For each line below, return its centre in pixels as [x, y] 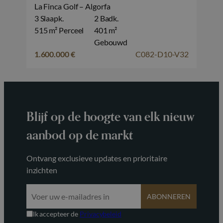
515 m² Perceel [59, 30]
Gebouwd [111, 42]
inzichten [42, 170]
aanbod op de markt [79, 135]
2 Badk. [106, 18]
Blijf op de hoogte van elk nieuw [110, 116]
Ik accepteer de [56, 214]
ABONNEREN [169, 196]
